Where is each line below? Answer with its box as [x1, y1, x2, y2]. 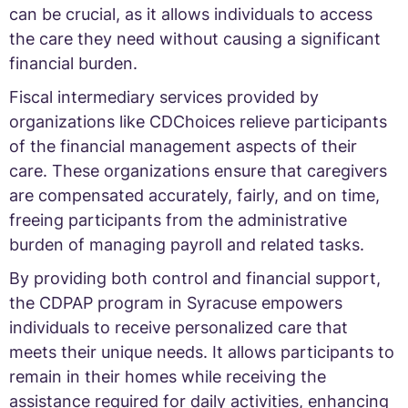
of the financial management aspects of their [9, 136, 357, 156]
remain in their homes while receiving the [9, 366, 326, 386]
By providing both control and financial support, [9, 268, 381, 288]
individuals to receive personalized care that [9, 317, 348, 337]
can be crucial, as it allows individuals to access [9, 4, 372, 24]
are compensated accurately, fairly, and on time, [9, 185, 380, 205]
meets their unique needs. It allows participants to [9, 342, 394, 362]
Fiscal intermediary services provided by [9, 87, 319, 107]
